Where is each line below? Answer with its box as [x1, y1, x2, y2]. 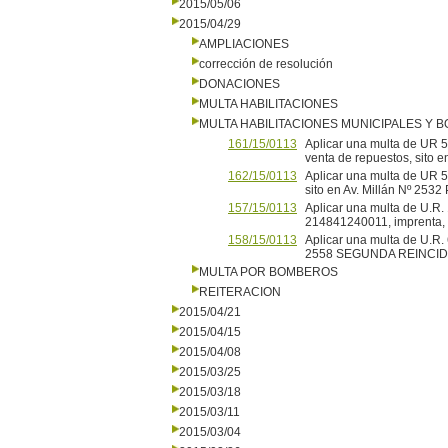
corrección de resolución [199, 57, 333, 71]
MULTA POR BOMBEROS [199, 265, 338, 279]
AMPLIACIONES [199, 37, 289, 51]
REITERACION [199, 285, 281, 299]
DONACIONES [199, 77, 280, 91]
